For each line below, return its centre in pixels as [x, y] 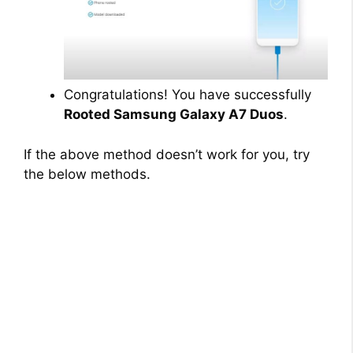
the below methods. [87, 174]
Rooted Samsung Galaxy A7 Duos [174, 115]
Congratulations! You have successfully [188, 95]
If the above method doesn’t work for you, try [167, 154]
